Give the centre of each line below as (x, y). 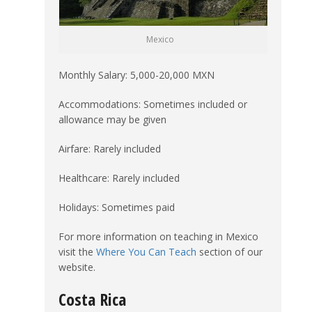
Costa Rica (92, 299)
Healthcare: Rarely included (119, 178)
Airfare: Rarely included (110, 148)
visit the (77, 251)
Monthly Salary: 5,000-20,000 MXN (136, 75)
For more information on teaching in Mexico (158, 236)
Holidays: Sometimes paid (117, 207)
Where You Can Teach (146, 251)
